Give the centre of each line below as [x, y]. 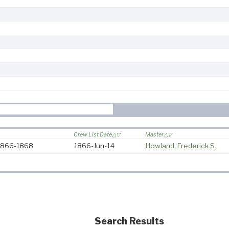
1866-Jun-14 [95, 146]
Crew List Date [93, 135]
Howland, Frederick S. [181, 146]
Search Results [129, 221]
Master [155, 135]
